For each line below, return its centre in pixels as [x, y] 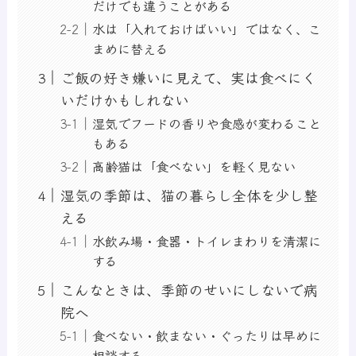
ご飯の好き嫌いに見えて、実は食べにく [189, 77]
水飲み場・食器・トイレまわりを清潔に [207, 241]
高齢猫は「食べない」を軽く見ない [194, 166]
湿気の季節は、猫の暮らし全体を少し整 [190, 195]
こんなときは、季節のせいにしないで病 [190, 290]
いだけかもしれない [125, 100]
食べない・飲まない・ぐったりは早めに [207, 336]
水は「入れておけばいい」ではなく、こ [207, 29]
